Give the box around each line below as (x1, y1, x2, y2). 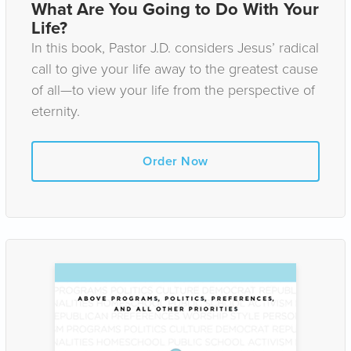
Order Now (143, 152, 208, 170)
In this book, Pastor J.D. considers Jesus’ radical (31, 38, 319, 56)
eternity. (31, 101, 80, 120)
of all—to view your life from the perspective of (31, 80, 315, 99)
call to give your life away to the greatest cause (31, 59, 318, 78)
